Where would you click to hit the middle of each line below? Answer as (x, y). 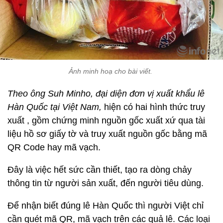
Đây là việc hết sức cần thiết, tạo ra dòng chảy (100, 169)
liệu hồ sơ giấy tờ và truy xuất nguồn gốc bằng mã (107, 134)
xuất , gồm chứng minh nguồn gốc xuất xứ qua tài (106, 120)
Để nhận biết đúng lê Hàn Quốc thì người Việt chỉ (106, 205)
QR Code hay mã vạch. (54, 147)
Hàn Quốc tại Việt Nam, (55, 107)
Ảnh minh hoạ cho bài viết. (111, 71)
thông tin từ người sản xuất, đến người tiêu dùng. (106, 183)
